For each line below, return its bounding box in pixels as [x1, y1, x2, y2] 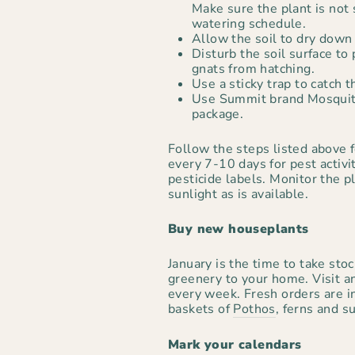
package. [192, 105, 244, 124]
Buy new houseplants [168, 220, 309, 239]
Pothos [233, 300, 276, 319]
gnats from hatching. [192, 60, 315, 78]
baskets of [168, 300, 234, 319]
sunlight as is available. [168, 185, 308, 204]
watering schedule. [192, 15, 307, 33]
